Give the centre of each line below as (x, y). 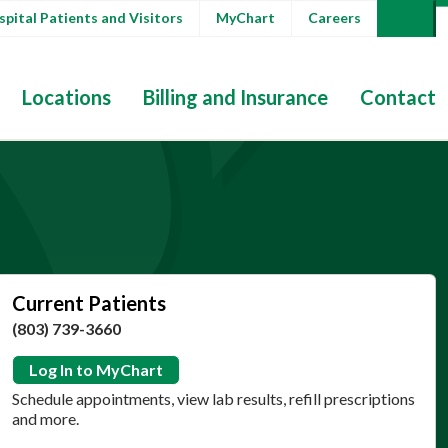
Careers (334, 17)
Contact (398, 97)
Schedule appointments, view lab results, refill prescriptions (213, 398)
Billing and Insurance (235, 97)
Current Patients (88, 303)
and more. (45, 418)
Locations (66, 97)
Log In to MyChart (95, 369)
